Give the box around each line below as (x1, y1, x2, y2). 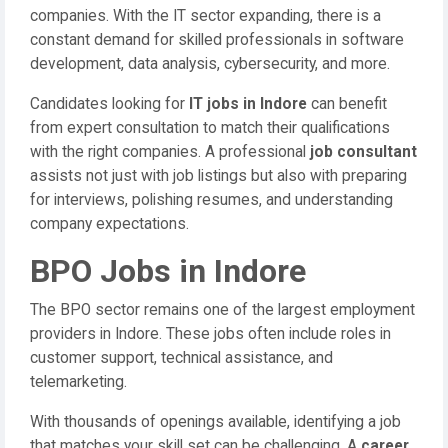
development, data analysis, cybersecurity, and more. (30, 55, 390, 73)
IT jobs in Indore (189, 95, 307, 113)
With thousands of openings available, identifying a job (30, 413, 401, 431)
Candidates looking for (30, 95, 189, 113)
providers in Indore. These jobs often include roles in (30, 325, 391, 343)
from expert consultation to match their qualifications (30, 119, 390, 137)
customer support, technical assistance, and (30, 349, 333, 367)
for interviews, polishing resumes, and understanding (30, 191, 393, 209)
